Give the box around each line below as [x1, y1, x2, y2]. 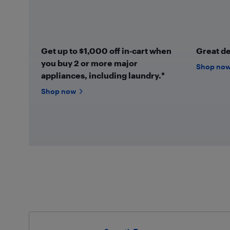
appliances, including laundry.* [41, 70, 165, 80]
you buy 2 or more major [41, 58, 138, 68]
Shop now [41, 87, 76, 95]
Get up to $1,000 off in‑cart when [41, 46, 171, 55]
